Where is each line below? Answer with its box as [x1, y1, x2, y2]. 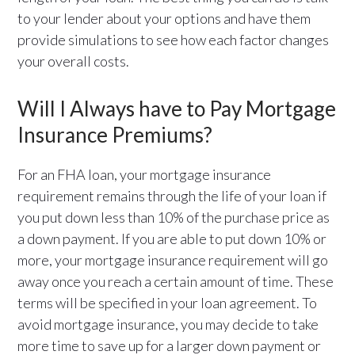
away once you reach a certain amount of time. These [17, 272, 334, 290]
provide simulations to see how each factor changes [17, 30, 330, 48]
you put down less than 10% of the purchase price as [17, 208, 330, 226]
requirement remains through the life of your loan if [17, 186, 327, 204]
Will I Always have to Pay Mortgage [17, 95, 337, 121]
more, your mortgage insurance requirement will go [17, 250, 329, 269]
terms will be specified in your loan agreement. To [17, 293, 318, 311]
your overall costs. [17, 52, 130, 70]
